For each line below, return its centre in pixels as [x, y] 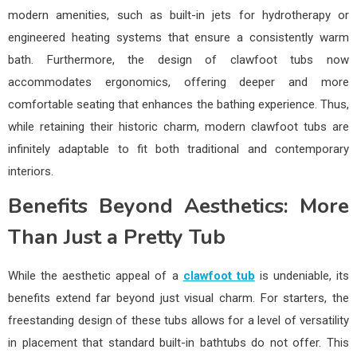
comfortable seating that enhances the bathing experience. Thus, [178, 104]
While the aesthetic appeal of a [96, 275]
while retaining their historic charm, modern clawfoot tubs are [178, 126]
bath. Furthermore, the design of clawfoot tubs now [178, 59]
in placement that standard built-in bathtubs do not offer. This [178, 342]
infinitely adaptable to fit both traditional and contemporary [178, 149]
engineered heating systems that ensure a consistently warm [178, 37]
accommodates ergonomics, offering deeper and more [178, 82]
